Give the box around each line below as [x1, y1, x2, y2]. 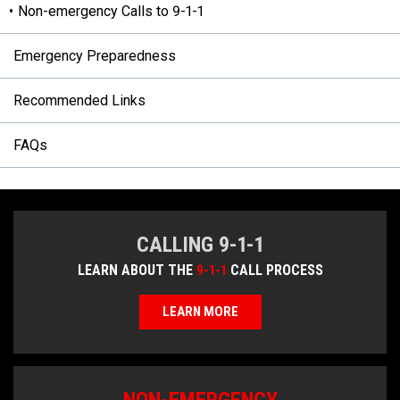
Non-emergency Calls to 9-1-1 [18, 3, 204, 21]
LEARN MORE [162, 304, 238, 321]
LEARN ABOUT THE [77, 262, 196, 279]
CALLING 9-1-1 [137, 232, 263, 258]
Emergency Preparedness [13, 47, 176, 65]
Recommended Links [13, 92, 146, 110]
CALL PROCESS [226, 262, 323, 279]
